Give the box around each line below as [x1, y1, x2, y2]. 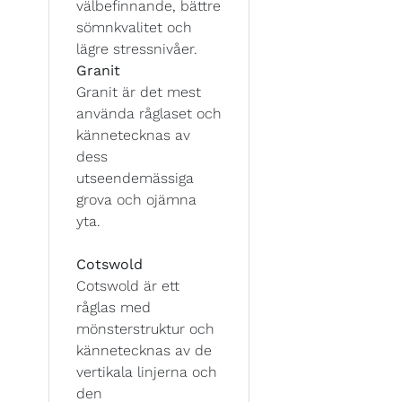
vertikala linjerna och [76, 363, 217, 380]
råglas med [76, 298, 151, 316]
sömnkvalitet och [76, 18, 192, 36]
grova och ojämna [76, 190, 197, 208]
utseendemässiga [76, 169, 194, 187]
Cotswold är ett [76, 276, 179, 294]
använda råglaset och [76, 104, 222, 122]
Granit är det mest [76, 83, 201, 100]
